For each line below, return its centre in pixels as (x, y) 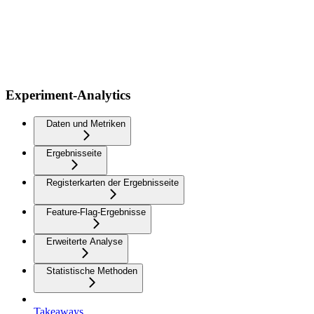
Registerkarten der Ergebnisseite (112, 183)
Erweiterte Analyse (84, 242)
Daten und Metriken (86, 124)
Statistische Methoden (92, 271)
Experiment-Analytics (68, 95)
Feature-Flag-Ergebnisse (96, 212)
